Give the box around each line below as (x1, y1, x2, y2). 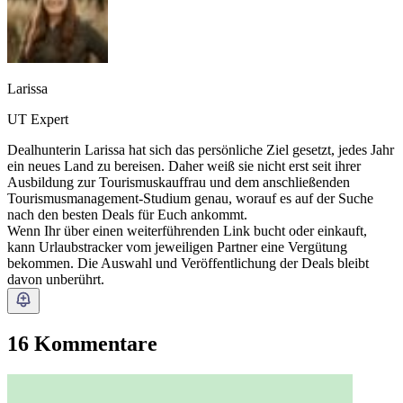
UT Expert (7, 111, 68, 127)
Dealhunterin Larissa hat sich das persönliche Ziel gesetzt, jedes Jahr (7, 141, 394, 157)
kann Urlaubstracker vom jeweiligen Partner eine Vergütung (7, 238, 347, 255)
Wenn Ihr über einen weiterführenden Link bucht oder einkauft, (7, 222, 367, 238)
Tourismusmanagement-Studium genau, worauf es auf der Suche (7, 190, 373, 206)
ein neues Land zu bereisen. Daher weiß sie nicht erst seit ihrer (7, 157, 361, 174)
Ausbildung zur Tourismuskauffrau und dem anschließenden (7, 174, 350, 190)
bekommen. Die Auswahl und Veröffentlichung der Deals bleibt (7, 255, 369, 271)
